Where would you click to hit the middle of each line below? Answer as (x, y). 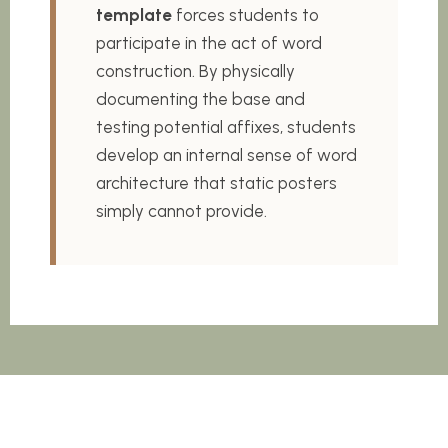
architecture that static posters (216, 182)
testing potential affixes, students (226, 126)
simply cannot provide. (181, 210)
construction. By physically (195, 70)
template (134, 14)
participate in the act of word (209, 42)
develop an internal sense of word (226, 154)
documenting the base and (200, 98)
